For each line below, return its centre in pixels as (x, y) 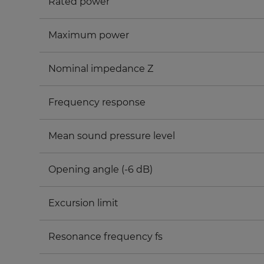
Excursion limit (84, 203)
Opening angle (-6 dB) (101, 170)
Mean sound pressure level (112, 136)
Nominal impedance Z (101, 69)
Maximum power (89, 35)
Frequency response (97, 103)
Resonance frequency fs (106, 237)
